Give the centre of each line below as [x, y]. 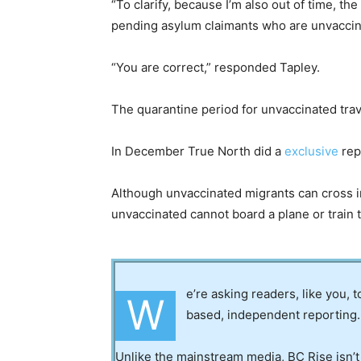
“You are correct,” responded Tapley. [216, 68]
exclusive [311, 151]
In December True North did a [198, 151]
